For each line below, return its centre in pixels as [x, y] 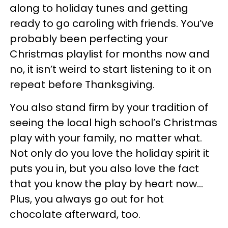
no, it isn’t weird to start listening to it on [110, 69]
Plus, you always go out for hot [87, 199]
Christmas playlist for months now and [110, 54]
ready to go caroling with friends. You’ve [112, 24]
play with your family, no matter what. [106, 138]
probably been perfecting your [89, 39]
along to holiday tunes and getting [99, 8]
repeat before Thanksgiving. [82, 85]
